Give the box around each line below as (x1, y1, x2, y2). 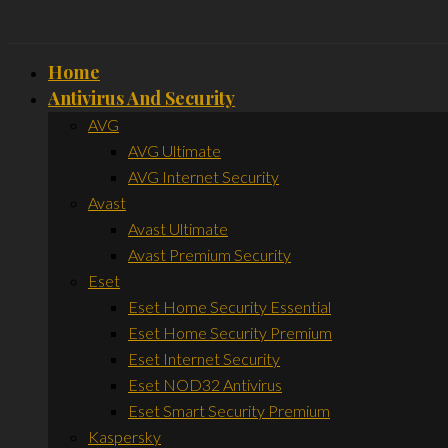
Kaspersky (88, 426, 161, 446)
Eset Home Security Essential (128, 296, 331, 316)
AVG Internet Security (128, 166, 279, 186)
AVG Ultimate (128, 140, 221, 160)
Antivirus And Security (48, 85, 235, 110)
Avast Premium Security (128, 244, 291, 264)
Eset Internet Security (128, 348, 280, 368)
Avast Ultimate (128, 218, 228, 238)
